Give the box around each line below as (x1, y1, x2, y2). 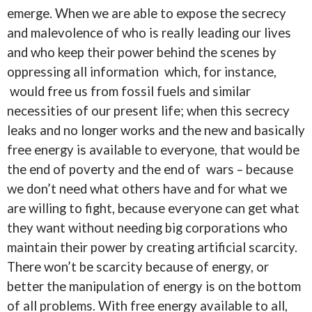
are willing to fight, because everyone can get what (7, 201, 299, 216)
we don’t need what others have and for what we (7, 181, 287, 196)
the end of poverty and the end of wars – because (7, 162, 293, 177)
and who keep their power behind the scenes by (7, 45, 276, 60)
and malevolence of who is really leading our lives (7, 25, 291, 40)
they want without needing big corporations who (7, 220, 288, 235)
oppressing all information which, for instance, (7, 64, 276, 79)
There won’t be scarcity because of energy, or (7, 259, 269, 274)
